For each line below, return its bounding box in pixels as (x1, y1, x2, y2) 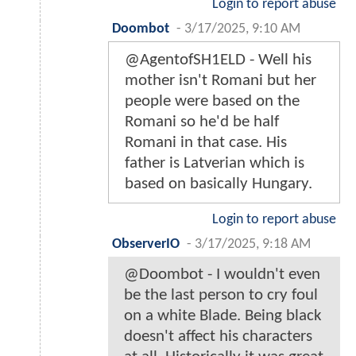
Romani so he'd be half (125, 114, 279, 131)
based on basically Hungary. (125, 176, 312, 193)
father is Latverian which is (125, 155, 304, 172)
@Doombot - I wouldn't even (124, 266, 320, 284)
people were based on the (125, 93, 300, 110)
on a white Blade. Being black (124, 308, 322, 325)
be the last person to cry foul (124, 287, 318, 304)
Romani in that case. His (125, 134, 287, 152)
